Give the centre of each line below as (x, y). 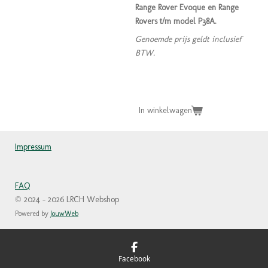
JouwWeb (64, 214)
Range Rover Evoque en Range (187, 7)
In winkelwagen (165, 111)
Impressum (33, 147)
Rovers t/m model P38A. (176, 21)
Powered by (33, 214)
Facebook (134, 258)
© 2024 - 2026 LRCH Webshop (67, 200)
